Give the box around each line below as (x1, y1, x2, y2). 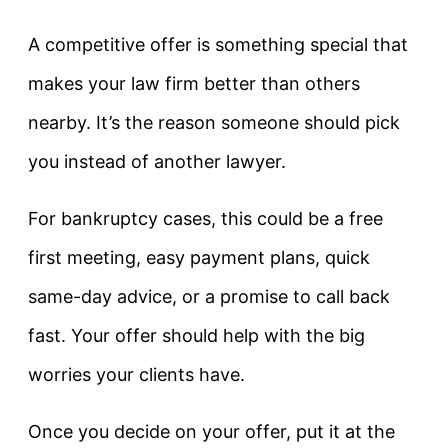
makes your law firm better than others (28, 73, 360, 95)
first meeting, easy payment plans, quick (28, 247, 370, 269)
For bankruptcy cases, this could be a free (28, 208, 383, 230)
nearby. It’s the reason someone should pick (28, 112, 400, 134)
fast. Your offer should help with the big (28, 325, 365, 347)
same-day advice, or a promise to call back (28, 286, 390, 308)
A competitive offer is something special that (28, 34, 408, 56)
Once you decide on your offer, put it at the (28, 421, 395, 443)
